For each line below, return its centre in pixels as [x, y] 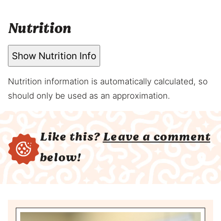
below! [60, 158]
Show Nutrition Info [54, 56]
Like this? [71, 137]
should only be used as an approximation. [89, 96]
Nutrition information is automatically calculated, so [11, 82]
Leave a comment [157, 137]
